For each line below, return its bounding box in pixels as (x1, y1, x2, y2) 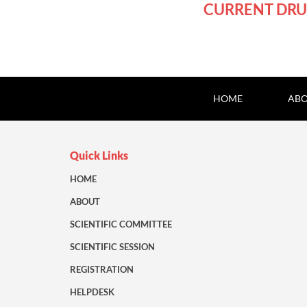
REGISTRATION (70, 264, 134, 275)
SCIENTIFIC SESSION (70, 241, 155, 253)
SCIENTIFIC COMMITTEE (70, 219, 172, 230)
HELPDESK (70, 286, 114, 298)
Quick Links (70, 149, 128, 162)
